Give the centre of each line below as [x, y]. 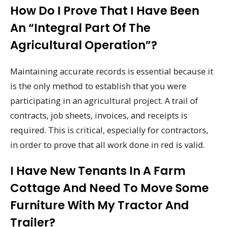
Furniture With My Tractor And [100, 205]
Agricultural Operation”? [84, 45]
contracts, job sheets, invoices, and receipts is [99, 116]
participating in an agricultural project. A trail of [104, 101]
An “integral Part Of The [80, 28]
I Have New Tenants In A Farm [98, 171]
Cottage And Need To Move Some [109, 188]
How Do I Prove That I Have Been [105, 11]
